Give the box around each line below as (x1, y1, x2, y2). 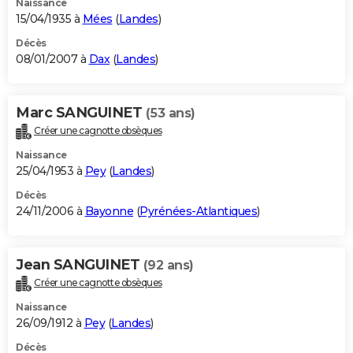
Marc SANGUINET (16, 103, 146, 121)
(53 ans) (145, 105, 195, 121)
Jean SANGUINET (16, 255, 143, 273)
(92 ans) (143, 257, 194, 273)
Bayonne (84, 203, 133, 218)
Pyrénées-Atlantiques (139, 203, 257, 218)
